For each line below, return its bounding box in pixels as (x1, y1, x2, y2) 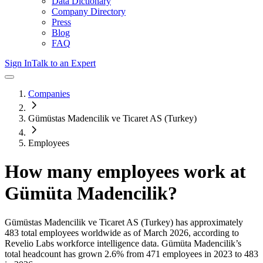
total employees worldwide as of (19, 227, 141, 238)
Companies (28, 89, 70, 99)
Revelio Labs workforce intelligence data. (5, 238, 159, 248)
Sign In (5, 58, 32, 68)
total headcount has (5, 248, 78, 259)
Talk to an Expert (32, 58, 96, 68)
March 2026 (143, 227, 188, 238)
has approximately (173, 217, 243, 227)
